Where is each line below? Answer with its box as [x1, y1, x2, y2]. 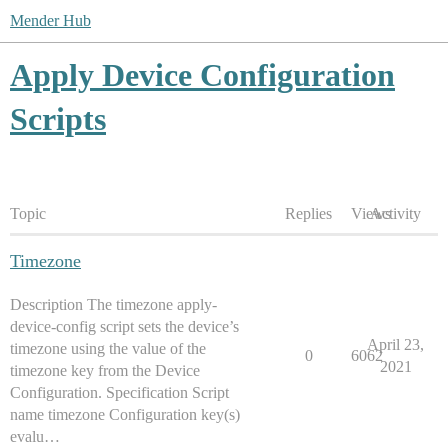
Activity [370, 205, 421, 222]
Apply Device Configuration [10, 57, 395, 93]
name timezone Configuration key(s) [10, 406, 240, 423]
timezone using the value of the [10, 340, 206, 357]
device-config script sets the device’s [10, 318, 239, 335]
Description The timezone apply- [10, 296, 217, 313]
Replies [285, 205, 332, 222]
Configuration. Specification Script [10, 384, 229, 401]
